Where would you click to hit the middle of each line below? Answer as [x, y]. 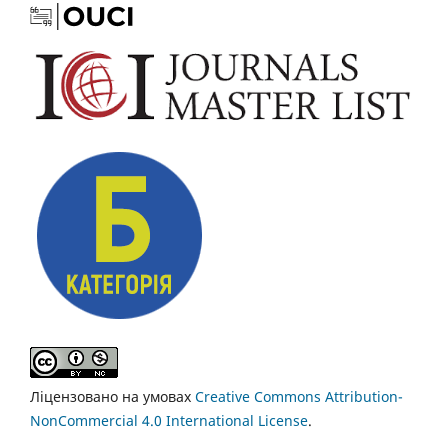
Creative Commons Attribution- [299, 396]
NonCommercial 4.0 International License [169, 420]
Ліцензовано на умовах [112, 396]
